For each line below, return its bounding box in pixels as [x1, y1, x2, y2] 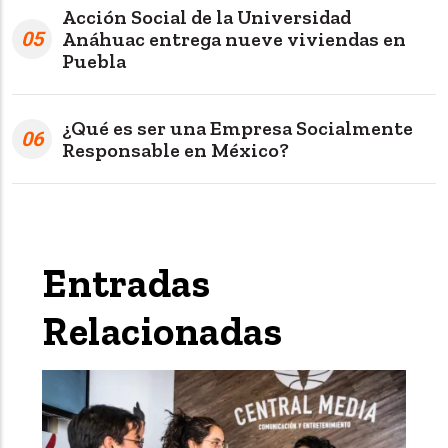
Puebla [62, 48, 126, 73]
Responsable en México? [62, 137, 289, 162]
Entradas [42, 258, 210, 307]
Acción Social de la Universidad [62, 4, 351, 29]
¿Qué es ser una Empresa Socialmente [62, 115, 413, 140]
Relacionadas [42, 306, 282, 355]
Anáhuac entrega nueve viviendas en [62, 26, 406, 51]
